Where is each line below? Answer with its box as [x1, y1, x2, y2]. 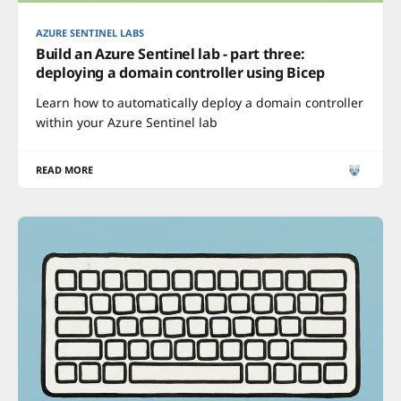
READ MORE [36, 163, 94, 176]
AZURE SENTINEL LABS [36, 26, 145, 39]
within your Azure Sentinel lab [36, 114, 218, 131]
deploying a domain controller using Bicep [36, 63, 325, 82]
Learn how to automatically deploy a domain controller [36, 94, 363, 111]
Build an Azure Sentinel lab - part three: [36, 44, 305, 64]
